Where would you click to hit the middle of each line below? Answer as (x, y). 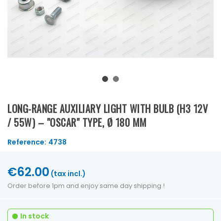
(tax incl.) (68, 173)
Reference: (27, 142)
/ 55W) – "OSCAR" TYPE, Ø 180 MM (77, 122)
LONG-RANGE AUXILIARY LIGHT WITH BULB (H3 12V (108, 108)
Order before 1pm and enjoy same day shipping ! (86, 185)
